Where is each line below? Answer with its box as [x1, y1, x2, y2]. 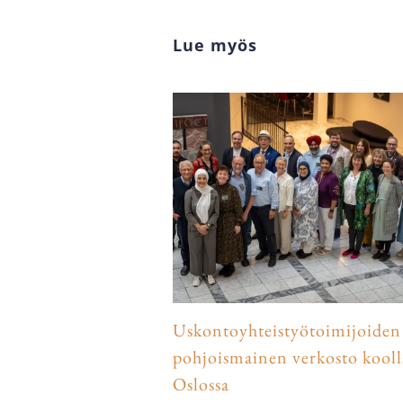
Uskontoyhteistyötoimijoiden [173, 318, 401, 342]
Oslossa [173, 372, 229, 396]
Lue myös [173, 33, 257, 56]
